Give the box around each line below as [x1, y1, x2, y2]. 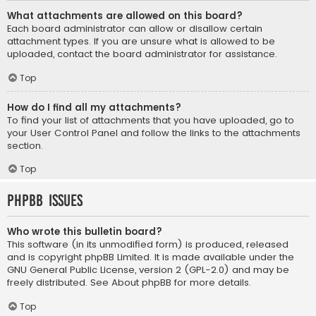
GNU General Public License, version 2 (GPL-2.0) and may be [7, 263, 289, 277]
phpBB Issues [7, 192, 83, 210]
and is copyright [7, 250, 85, 265]
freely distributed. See [7, 276, 111, 290]
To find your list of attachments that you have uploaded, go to [7, 113, 294, 127]
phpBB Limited [85, 250, 150, 265]
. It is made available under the [150, 250, 294, 265]
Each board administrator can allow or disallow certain [7, 22, 262, 36]
